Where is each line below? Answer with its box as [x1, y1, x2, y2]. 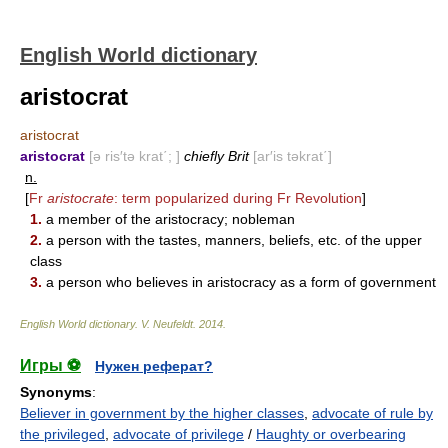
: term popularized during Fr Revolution [114, 190, 362, 206]
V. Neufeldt [141, 318, 193, 330]
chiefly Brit [184, 148, 249, 164]
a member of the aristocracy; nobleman [42, 211, 295, 227]
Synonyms [20, 384, 92, 400]
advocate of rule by [312, 405, 433, 421]
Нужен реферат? [95, 358, 213, 374]
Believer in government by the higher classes [20, 405, 304, 421]
